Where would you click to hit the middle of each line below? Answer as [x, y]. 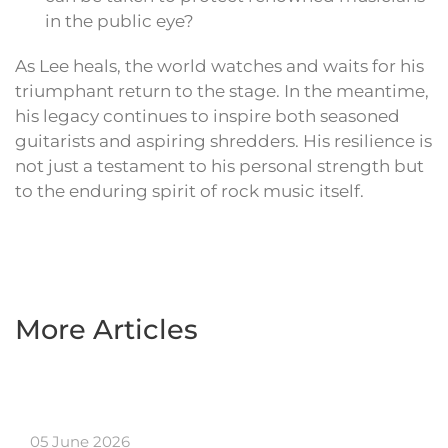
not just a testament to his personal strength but [219, 166]
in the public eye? [119, 21]
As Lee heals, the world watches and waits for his [219, 66]
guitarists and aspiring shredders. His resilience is [223, 141]
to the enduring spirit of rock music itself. [189, 191]
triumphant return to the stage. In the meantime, [222, 91]
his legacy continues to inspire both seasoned [207, 116]
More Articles [106, 330]
